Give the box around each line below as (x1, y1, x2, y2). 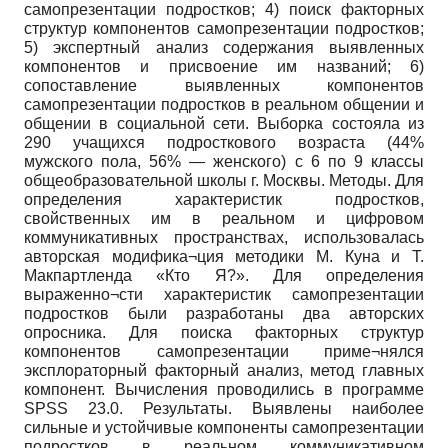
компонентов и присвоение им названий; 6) (24, 58, 424, 76)
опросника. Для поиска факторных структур (24, 324, 424, 342)
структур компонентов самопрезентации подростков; (24, 20, 424, 38)
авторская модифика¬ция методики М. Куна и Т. (24, 248, 424, 266)
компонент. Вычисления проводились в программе (24, 381, 424, 399)
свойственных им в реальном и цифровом (24, 210, 424, 228)
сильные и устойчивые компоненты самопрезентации (24, 419, 424, 437)
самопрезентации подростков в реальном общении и (24, 96, 424, 114)
